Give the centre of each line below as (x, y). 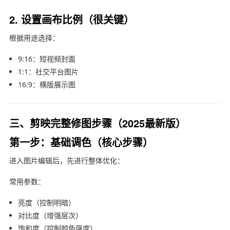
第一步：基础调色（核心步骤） (81, 142)
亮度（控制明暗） (46, 202)
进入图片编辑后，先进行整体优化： (66, 160)
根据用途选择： (34, 37)
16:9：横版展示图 (46, 84)
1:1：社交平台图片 (48, 71)
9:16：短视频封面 (46, 59)
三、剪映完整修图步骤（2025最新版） (97, 123)
